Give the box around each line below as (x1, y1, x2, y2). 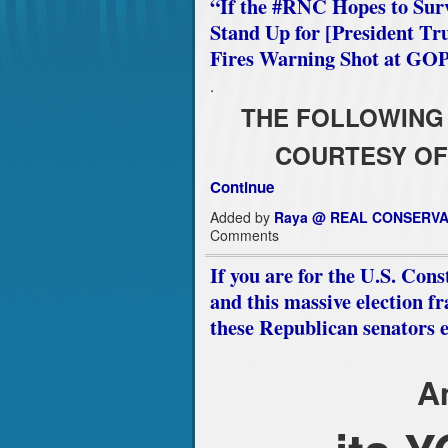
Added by (209, 206, 274, 227)
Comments (209, 224, 279, 245)
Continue (209, 176, 274, 199)
